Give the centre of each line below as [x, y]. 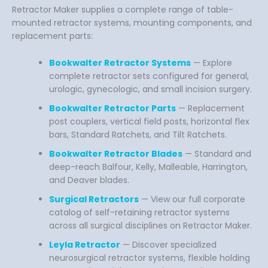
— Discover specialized [168, 244]
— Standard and [217, 153]
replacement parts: [52, 36]
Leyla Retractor [85, 244]
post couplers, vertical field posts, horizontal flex [149, 121]
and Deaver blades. [89, 180]
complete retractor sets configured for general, [149, 76]
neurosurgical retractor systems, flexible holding [150, 258]
